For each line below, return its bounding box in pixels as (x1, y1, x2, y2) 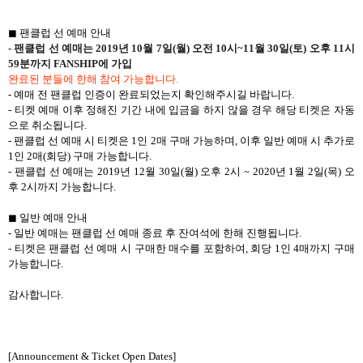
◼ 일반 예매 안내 (8, 211, 88, 224)
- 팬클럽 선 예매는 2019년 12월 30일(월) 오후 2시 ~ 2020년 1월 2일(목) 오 (8, 164, 355, 177)
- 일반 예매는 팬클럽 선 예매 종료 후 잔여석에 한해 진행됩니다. (8, 226, 301, 239)
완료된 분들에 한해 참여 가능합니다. (8, 72, 178, 85)
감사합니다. (8, 288, 63, 301)
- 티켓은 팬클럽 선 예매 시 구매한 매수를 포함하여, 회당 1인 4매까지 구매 (8, 241, 355, 254)
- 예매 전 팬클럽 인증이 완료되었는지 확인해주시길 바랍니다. (8, 88, 294, 100)
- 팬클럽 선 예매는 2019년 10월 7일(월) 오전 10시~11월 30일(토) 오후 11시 (8, 41, 355, 54)
